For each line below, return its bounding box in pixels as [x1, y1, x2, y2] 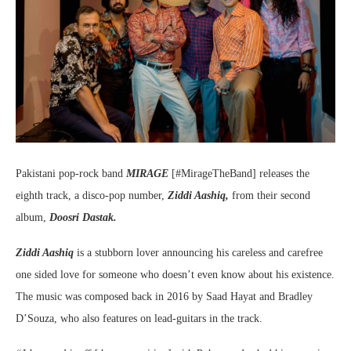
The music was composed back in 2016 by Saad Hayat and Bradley [16, 291, 313, 302]
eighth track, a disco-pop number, [16, 190, 168, 201]
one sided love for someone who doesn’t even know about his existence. [16, 269, 335, 280]
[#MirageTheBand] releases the [168, 168, 309, 179]
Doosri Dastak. [49, 212, 117, 223]
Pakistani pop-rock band [16, 168, 126, 179]
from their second [229, 190, 310, 201]
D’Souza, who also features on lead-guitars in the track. [16, 313, 262, 324]
